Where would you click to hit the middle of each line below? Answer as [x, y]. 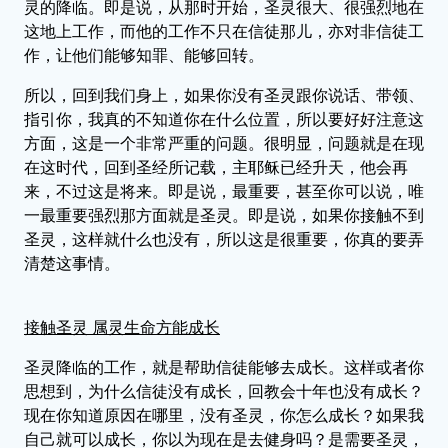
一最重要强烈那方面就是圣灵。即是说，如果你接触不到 [224, 215]
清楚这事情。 [72, 263]
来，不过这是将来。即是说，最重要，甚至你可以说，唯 [224, 191]
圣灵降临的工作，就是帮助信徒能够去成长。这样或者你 [224, 367]
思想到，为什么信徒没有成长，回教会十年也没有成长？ [224, 391]
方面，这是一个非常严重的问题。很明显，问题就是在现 [224, 143]
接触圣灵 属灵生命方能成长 [122, 327]
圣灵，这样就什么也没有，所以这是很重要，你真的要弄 [224, 239]
